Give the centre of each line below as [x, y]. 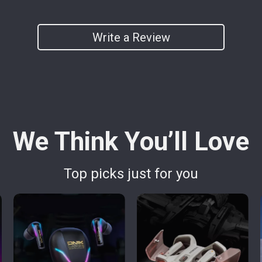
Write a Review [131, 37]
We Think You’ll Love [131, 142]
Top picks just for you [131, 174]
